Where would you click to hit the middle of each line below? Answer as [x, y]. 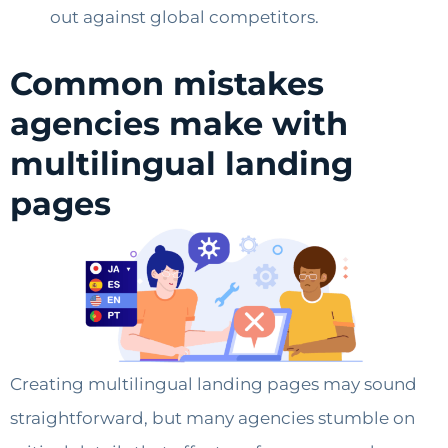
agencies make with [179, 124]
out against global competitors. [184, 17]
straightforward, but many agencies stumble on [212, 418]
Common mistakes [167, 84]
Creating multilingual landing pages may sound [213, 384]
